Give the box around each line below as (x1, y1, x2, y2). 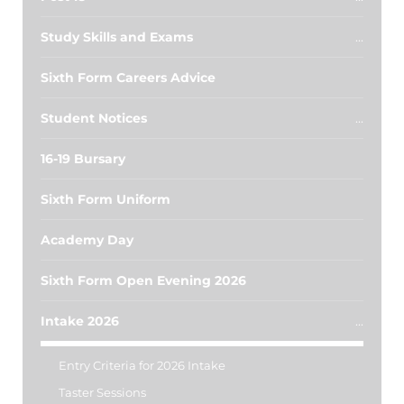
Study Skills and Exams (41, 29, 193, 45)
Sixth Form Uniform (41, 191, 170, 207)
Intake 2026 (41, 313, 119, 329)
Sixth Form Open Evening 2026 (41, 272, 246, 289)
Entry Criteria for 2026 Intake (59, 358, 225, 372)
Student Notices (41, 110, 147, 126)
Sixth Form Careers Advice (41, 69, 216, 86)
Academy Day (41, 232, 133, 248)
